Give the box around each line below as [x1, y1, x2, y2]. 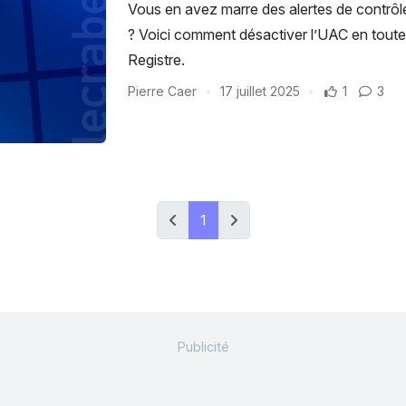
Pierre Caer [128, 83, 200, 99]
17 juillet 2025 [219, 83, 300, 99]
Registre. [128, 51, 185, 69]
